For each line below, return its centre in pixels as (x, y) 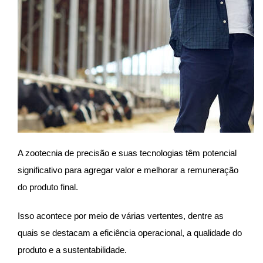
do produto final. (49, 188)
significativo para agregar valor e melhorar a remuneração (128, 171)
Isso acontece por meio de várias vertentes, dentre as (121, 216)
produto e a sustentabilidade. (73, 250)
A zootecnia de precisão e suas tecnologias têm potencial (127, 154)
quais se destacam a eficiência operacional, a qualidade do (130, 233)
